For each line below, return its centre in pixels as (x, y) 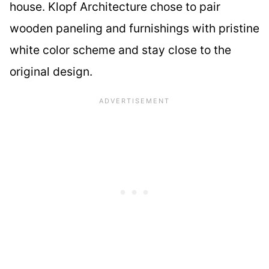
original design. (51, 71)
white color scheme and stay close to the (120, 50)
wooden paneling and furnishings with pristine (134, 28)
